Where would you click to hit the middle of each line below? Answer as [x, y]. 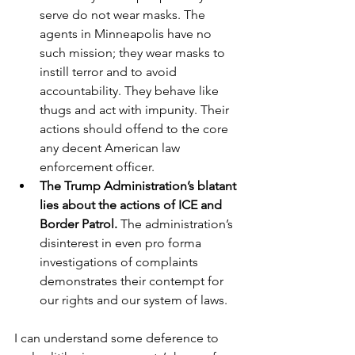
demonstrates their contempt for [133, 281]
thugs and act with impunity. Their [136, 110]
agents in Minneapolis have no [127, 34]
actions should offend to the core [136, 129]
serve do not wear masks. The [124, 15]
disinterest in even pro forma [122, 243]
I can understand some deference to [118, 338]
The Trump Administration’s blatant [139, 186]
